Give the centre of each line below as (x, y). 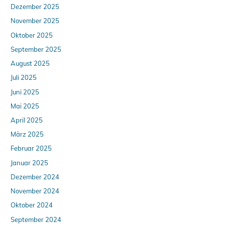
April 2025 (27, 120)
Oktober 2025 (32, 35)
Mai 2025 (25, 106)
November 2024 (35, 191)
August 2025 (30, 64)
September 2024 (36, 219)
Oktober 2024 (32, 205)
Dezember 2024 (35, 177)
